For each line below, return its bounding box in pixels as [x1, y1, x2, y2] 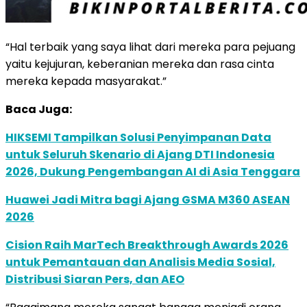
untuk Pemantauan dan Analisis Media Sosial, [5, 254, 275, 270]
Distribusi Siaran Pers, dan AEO [5, 271, 184, 287]
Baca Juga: [5, 101, 72, 117]
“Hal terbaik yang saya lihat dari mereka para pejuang [5, 38, 295, 55]
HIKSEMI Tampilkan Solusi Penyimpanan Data [5, 129, 271, 145]
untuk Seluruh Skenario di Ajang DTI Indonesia [5, 146, 275, 162]
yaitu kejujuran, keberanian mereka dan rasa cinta [5, 56, 274, 72]
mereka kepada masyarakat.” [5, 73, 167, 89]
